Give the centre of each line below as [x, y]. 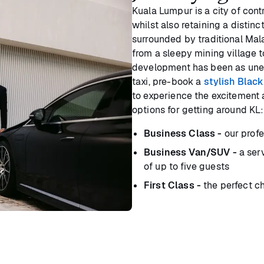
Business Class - [183, 134]
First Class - [172, 186]
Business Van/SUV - [190, 153]
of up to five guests [187, 167]
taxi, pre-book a [168, 82]
